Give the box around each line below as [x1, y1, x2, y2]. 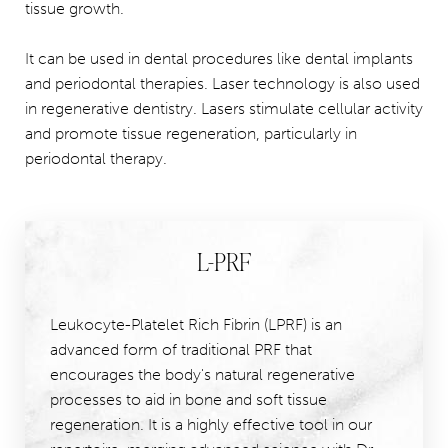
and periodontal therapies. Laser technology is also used [25, 74, 420, 93]
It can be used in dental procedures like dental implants [25, 49, 413, 68]
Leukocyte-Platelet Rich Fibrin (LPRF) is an [50, 315, 342, 334]
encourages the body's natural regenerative [50, 365, 355, 384]
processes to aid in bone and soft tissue [50, 390, 327, 409]
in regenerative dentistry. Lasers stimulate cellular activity [25, 99, 423, 118]
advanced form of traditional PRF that [50, 340, 312, 359]
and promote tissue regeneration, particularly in [25, 124, 357, 143]
